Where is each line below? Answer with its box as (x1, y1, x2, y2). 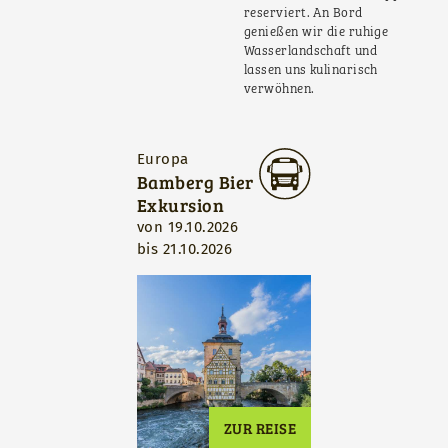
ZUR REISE (223, 418, 296, 439)
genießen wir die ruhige (244, 25, 389, 39)
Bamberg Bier (137, 169, 254, 195)
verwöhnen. (244, 82, 318, 96)
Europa (137, 150, 189, 169)
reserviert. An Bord (244, 6, 363, 20)
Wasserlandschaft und (244, 44, 378, 58)
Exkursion (137, 192, 225, 218)
